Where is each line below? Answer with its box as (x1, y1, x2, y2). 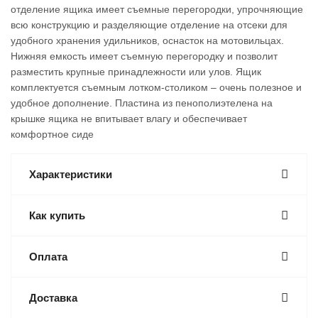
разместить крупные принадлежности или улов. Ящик (11, 66, 261, 77)
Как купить (29, 209, 85, 221)
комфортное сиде (11, 128, 94, 140)
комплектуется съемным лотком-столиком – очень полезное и (11, 82, 302, 93)
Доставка (29, 292, 77, 304)
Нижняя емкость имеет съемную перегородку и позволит (11, 50, 278, 62)
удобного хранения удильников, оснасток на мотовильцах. (11, 35, 284, 46)
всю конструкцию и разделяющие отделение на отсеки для (11, 19, 287, 31)
